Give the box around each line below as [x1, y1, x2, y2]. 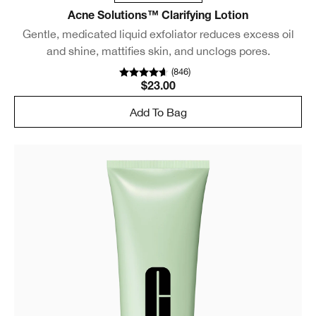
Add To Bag [129, 105, 187, 119]
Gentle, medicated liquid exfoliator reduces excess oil [22, 28, 294, 41]
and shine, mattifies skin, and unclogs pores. [46, 44, 270, 58]
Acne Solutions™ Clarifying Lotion [68, 11, 248, 23]
